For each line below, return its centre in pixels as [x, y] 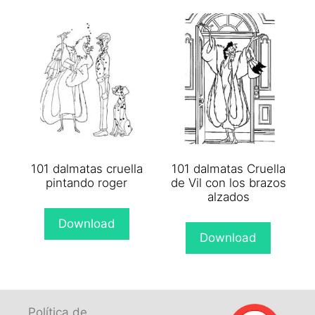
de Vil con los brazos [228, 183]
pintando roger [87, 183]
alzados [228, 197]
